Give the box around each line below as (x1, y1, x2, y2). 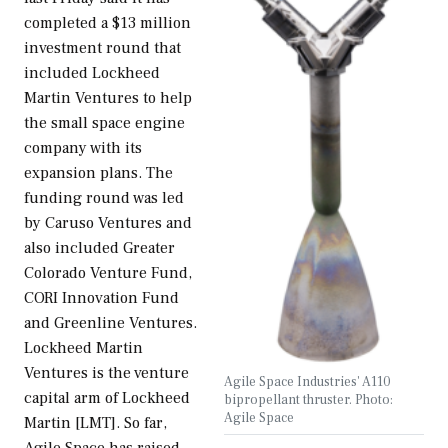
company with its (24, 138, 142, 159)
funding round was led (24, 188, 184, 209)
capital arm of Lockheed (24, 388, 190, 409)
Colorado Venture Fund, (24, 263, 192, 284)
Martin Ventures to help (24, 88, 192, 109)
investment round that (24, 38, 181, 59)
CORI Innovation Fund (24, 288, 179, 309)
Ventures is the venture (24, 363, 189, 384)
